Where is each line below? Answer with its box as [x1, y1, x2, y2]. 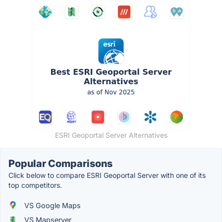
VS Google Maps [22, 201, 81, 210]
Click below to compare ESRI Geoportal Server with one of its [8, 170, 206, 179]
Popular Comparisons [8, 157, 112, 169]
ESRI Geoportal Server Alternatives [55, 130, 167, 139]
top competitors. [8, 180, 62, 189]
